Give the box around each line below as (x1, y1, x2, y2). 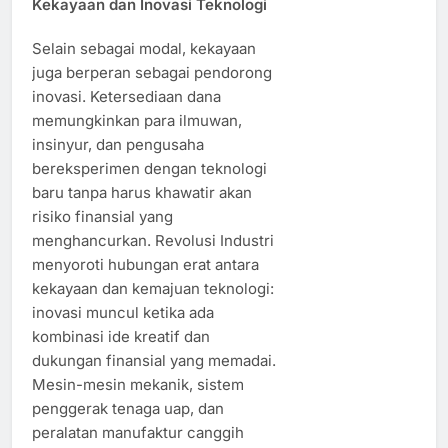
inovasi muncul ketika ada (32, 302, 214, 322)
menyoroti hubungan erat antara (32, 254, 259, 274)
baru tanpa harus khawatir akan (32, 182, 252, 202)
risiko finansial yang (32, 206, 173, 226)
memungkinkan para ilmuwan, (32, 110, 242, 130)
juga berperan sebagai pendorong (32, 62, 272, 82)
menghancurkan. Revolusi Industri (32, 230, 274, 250)
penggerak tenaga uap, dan (32, 398, 224, 418)
